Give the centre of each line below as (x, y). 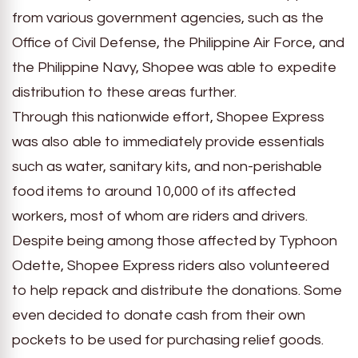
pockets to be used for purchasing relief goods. (168, 340)
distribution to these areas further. (124, 92)
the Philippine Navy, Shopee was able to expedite (174, 67)
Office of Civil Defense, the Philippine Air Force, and (178, 42)
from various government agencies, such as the (168, 18)
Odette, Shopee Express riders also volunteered (171, 265)
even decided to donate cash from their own (159, 315)
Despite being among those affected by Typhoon (175, 241)
